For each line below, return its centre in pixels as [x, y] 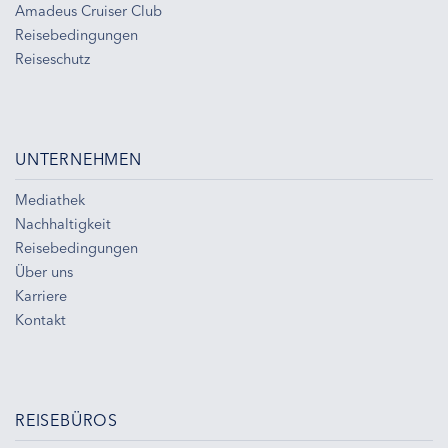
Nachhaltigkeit [63, 223]
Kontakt [40, 319]
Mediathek [50, 199]
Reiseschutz [52, 58]
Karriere [41, 295]
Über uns [44, 271]
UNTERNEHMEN [78, 158]
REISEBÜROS [66, 419]
